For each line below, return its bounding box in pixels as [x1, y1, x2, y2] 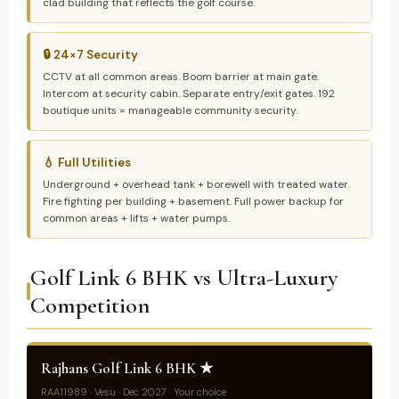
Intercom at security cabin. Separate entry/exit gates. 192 [43, 86, 335, 101]
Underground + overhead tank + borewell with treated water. [43, 177, 350, 191]
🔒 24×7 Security [43, 47, 138, 62]
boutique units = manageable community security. [43, 103, 297, 118]
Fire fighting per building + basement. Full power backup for [43, 194, 344, 208]
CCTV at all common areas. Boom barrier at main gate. [43, 69, 319, 84]
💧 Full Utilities [43, 155, 131, 170]
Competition [30, 291, 150, 319]
